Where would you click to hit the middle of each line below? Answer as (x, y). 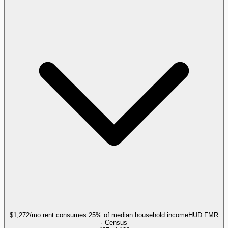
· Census (114, 222)
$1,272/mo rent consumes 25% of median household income (99, 215)
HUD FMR (203, 215)
